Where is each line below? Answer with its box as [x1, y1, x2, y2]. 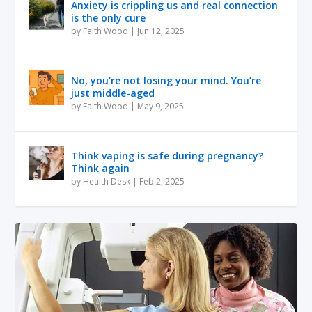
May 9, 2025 [137, 100, 185, 112]
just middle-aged [71, 86, 155, 100]
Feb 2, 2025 [139, 175, 185, 187]
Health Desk [83, 175, 131, 187]
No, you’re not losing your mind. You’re [71, 73, 262, 87]
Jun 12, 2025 [137, 24, 185, 37]
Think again [71, 161, 130, 175]
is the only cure [71, 10, 146, 24]
